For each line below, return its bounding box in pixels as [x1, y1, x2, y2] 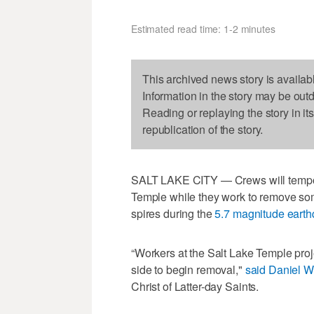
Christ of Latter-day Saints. [131, 278, 259, 295]
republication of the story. [142, 121, 264, 138]
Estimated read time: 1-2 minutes [131, 22, 275, 36]
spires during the [131, 205, 215, 222]
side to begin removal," [131, 261, 245, 278]
